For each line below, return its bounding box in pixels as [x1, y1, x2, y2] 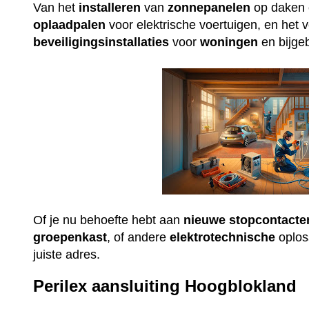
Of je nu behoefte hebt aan [33, 212, 184, 227]
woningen [200, 34, 259, 49]
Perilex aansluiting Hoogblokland [33, 277, 297, 296]
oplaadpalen [33, 17, 106, 32]
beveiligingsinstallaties [33, 34, 170, 49]
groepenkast [33, 230, 108, 244]
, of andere [107, 230, 170, 244]
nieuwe [183, 212, 226, 227]
